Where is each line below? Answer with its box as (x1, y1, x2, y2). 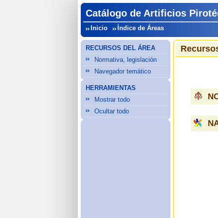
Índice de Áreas (117, 24, 164, 32)
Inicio (91, 24, 108, 32)
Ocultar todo (94, 108, 129, 115)
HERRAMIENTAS (86, 84, 136, 91)
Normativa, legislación (94, 56, 157, 63)
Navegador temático (94, 68, 151, 75)
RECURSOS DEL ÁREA (86, 44, 156, 52)
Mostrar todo (94, 96, 130, 103)
